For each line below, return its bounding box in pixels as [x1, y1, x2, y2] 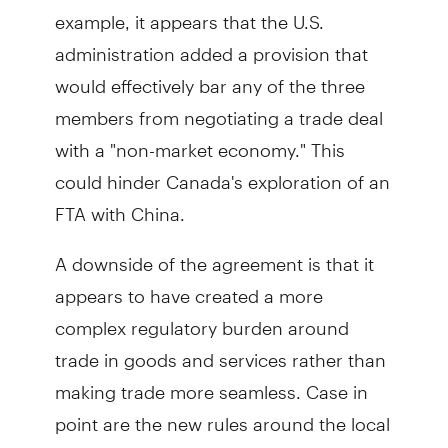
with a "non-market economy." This [54, 121, 345, 161]
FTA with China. [54, 185, 185, 225]
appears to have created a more [54, 267, 323, 307]
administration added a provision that [54, 25, 368, 65]
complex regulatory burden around [54, 299, 349, 339]
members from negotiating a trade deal [54, 89, 383, 129]
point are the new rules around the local [54, 395, 390, 435]
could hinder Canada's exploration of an [54, 153, 390, 193]
